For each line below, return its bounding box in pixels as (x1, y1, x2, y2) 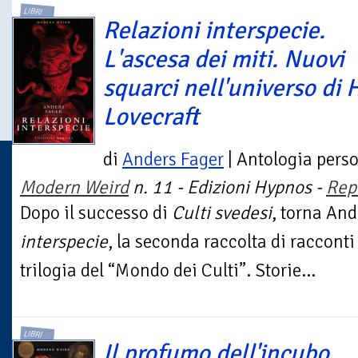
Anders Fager (122, 148, 224, 172)
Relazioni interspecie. (103, 15, 325, 46)
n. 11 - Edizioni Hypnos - (129, 176, 326, 200)
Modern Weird (20, 176, 129, 200)
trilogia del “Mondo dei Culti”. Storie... (20, 259, 316, 283)
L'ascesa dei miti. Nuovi (103, 44, 344, 75)
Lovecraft (103, 101, 199, 133)
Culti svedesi (172, 201, 272, 225)
